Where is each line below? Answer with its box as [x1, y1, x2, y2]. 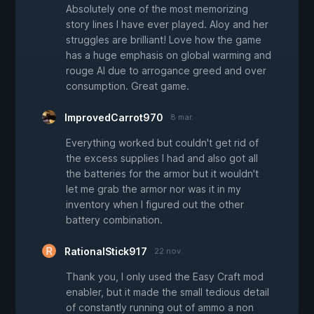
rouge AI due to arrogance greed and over [66, 64, 266, 77]
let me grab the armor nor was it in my [66, 183, 241, 196]
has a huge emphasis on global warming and [66, 49, 271, 62]
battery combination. [66, 214, 163, 226]
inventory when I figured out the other [66, 198, 244, 211]
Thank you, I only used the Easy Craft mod [66, 271, 264, 283]
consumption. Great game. [66, 80, 189, 93]
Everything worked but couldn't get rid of [66, 137, 259, 149]
